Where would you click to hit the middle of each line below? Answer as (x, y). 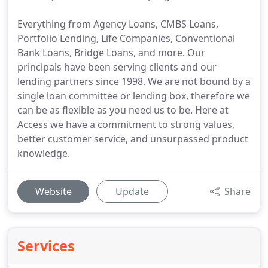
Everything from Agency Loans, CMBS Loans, (118, 24)
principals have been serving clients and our (117, 67)
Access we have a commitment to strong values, (126, 124)
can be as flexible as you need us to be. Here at (123, 110)
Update (132, 191)
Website (53, 191)
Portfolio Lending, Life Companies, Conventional (126, 38)
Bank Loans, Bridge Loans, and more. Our (111, 53)
